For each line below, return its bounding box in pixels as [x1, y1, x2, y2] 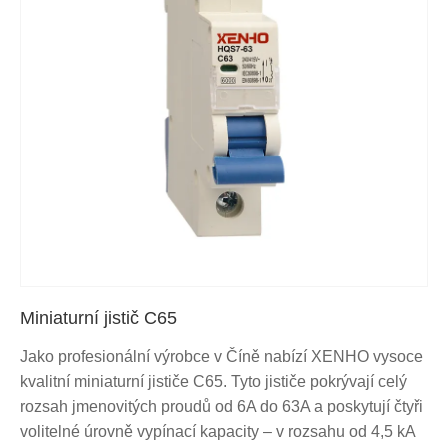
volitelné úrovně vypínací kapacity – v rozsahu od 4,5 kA [20, 422, 415, 440]
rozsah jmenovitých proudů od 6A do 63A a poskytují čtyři [20, 397, 423, 415]
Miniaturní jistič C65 [20, 307, 177, 328]
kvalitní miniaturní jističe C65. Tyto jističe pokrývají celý [20, 372, 407, 390]
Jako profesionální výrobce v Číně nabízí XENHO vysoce [20, 347, 423, 365]
